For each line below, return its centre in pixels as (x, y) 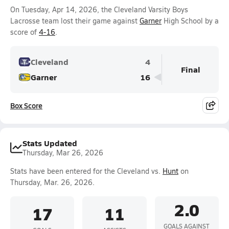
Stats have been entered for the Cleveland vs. (86, 171)
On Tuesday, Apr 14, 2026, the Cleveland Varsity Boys (99, 9)
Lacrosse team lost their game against (75, 21)
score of (25, 32)
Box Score (26, 105)
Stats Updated (50, 143)
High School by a (190, 21)
